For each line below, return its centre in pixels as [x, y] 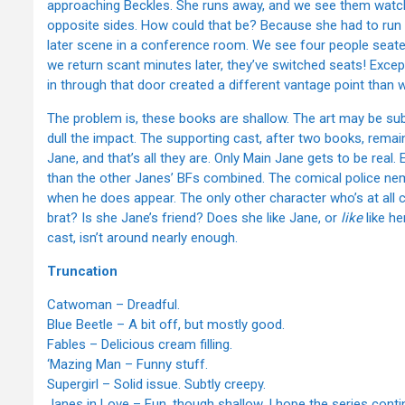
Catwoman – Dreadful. [113, 305]
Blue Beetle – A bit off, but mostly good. [166, 325]
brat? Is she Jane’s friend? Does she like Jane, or [194, 218]
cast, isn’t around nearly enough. [142, 238]
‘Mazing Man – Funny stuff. [127, 365]
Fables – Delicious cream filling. [140, 345]
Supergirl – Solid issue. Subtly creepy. [156, 385]
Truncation [82, 272]
